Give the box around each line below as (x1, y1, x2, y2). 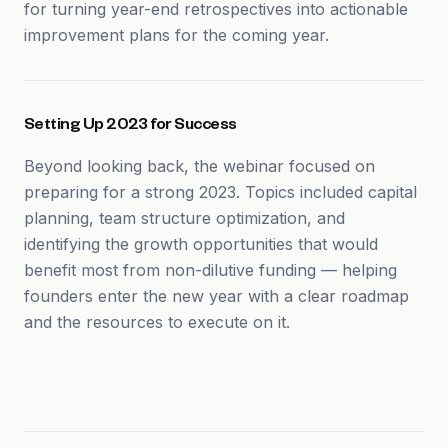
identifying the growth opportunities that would (24, 234, 378, 254)
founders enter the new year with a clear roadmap (24, 286, 409, 306)
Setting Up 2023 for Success (24, 118, 237, 136)
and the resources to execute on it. (24, 312, 290, 332)
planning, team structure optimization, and (24, 208, 345, 228)
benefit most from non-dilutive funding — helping (24, 260, 397, 280)
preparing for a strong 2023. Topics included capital (24, 182, 417, 202)
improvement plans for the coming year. (24, 25, 329, 45)
